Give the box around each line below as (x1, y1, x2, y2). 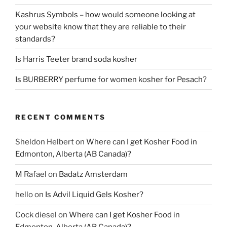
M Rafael (15, 170, 47, 179)
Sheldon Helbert (15, 137, 74, 147)
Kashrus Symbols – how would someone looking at (15, 10, 196, 19)
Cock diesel (15, 210, 57, 220)
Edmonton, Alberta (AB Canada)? (15, 149, 131, 159)
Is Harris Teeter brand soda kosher (15, 54, 137, 64)
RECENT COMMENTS (15, 113, 106, 122)
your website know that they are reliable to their (15, 22, 186, 31)
